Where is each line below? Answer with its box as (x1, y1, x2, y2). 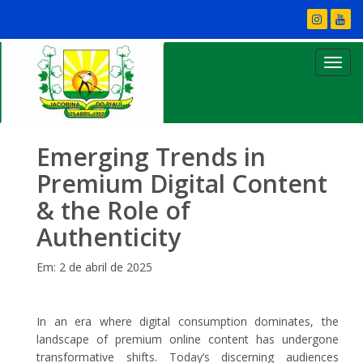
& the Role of (36, 194, 190, 227)
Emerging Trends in (36, 140, 266, 173)
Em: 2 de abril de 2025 (36, 259, 152, 275)
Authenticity (36, 220, 181, 254)
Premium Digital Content (36, 167, 327, 200)
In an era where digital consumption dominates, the (36, 314, 339, 329)
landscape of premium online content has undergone (36, 331, 339, 347)
